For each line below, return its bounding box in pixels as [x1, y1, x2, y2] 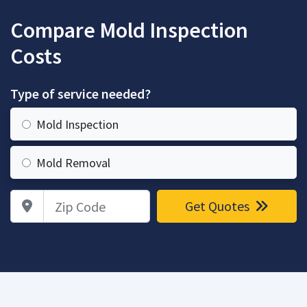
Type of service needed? [10, 85, 151, 102]
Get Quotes [185, 197, 252, 214]
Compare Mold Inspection [10, 16, 248, 44]
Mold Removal [36, 155, 110, 171]
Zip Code [10, 191, 50, 204]
